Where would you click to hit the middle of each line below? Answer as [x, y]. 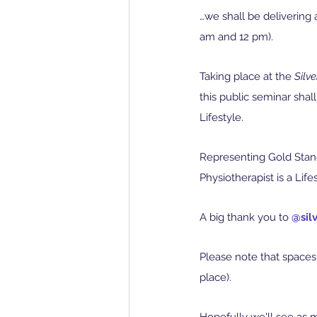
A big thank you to [246, 218]
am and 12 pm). [236, 37]
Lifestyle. [221, 118]
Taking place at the [247, 77]
